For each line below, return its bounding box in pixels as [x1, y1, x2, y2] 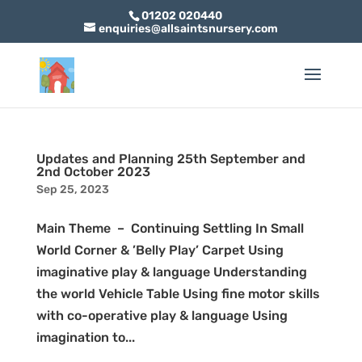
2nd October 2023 [36, 164, 150, 179]
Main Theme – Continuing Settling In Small [36, 221, 304, 236]
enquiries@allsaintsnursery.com [98, 21, 278, 36]
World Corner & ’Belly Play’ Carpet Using [36, 242, 284, 258]
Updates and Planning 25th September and [36, 151, 305, 166]
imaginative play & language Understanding [36, 264, 307, 280]
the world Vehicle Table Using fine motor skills [36, 286, 320, 301]
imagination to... [36, 330, 135, 345]
